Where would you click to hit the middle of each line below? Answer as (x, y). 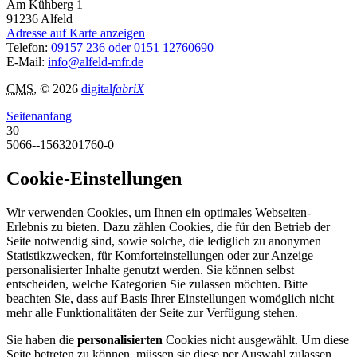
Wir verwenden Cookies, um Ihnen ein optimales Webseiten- (159, 212)
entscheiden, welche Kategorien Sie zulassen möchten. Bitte (157, 284)
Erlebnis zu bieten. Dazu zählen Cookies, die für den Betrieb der (168, 226)
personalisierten (120, 339)
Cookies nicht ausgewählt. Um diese (256, 339)
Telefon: (29, 47)
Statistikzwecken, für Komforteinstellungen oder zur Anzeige (160, 255)
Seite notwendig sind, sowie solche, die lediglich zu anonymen (164, 241)
